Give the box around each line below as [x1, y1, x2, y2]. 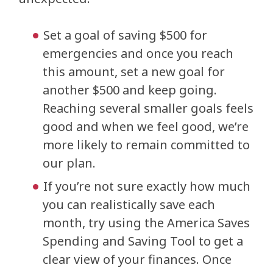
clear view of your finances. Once [43, 251, 232, 268]
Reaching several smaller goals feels [43, 100, 253, 116]
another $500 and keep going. [43, 82, 217, 98]
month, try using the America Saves [43, 214, 250, 231]
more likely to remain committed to [43, 136, 250, 153]
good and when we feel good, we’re [43, 118, 249, 135]
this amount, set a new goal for [43, 63, 225, 80]
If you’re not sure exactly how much [43, 178, 250, 194]
